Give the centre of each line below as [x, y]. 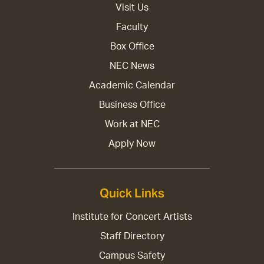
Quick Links [132, 194]
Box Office [132, 47]
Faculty [132, 27]
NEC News [132, 66]
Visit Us [132, 8]
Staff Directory [132, 237]
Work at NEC [132, 125]
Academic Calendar [132, 86]
